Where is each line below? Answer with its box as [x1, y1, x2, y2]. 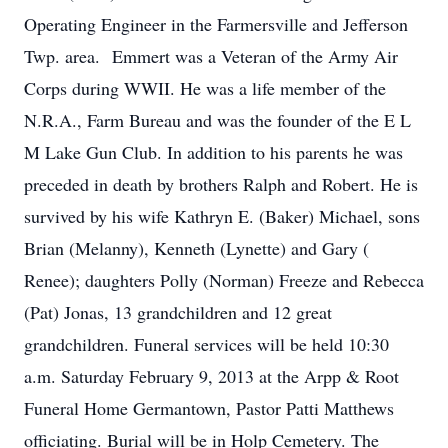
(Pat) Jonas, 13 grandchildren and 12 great [24, 300, 332, 324]
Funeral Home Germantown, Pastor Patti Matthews [24, 396, 394, 420]
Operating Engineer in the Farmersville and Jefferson [24, 12, 408, 36]
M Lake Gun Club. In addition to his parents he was [24, 140, 403, 164]
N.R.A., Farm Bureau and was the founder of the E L [24, 108, 411, 132]
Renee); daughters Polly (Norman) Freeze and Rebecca [24, 268, 424, 292]
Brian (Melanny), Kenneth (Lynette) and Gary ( [24, 236, 369, 260]
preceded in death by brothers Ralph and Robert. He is [24, 172, 418, 196]
